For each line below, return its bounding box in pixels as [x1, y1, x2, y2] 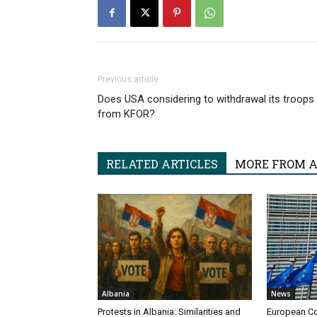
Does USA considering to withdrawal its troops [98, 93, 314, 105]
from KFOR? [98, 108, 155, 120]
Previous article [98, 74, 158, 84]
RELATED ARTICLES [106, 156, 218, 171]
